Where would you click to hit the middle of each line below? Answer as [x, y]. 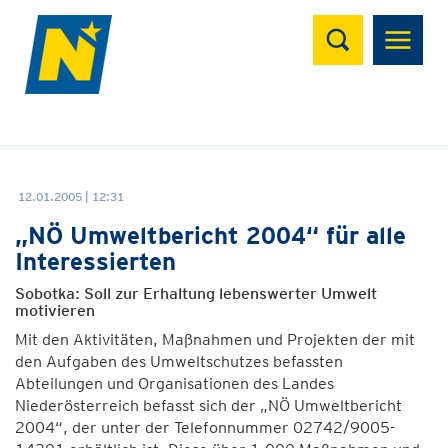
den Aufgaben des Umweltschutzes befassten [179, 361]
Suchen [352, 25]
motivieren [55, 310]
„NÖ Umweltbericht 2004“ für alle [210, 235]
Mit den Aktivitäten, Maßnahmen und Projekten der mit [215, 339]
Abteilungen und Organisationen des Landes [174, 383]
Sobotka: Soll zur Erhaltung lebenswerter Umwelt [196, 293]
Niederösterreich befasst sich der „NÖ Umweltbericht [208, 405]
